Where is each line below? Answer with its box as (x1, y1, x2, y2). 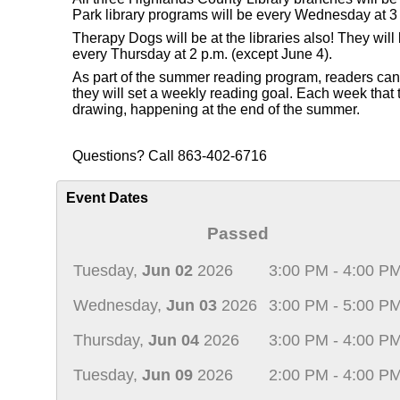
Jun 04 (148, 331, 199, 349)
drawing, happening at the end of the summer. (72, 102, 360, 117)
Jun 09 (142, 366, 193, 384)
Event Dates (66, 190, 148, 205)
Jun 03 (166, 296, 217, 314)
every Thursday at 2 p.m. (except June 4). (72, 46, 336, 62)
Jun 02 (142, 262, 193, 279)
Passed (207, 224, 270, 243)
